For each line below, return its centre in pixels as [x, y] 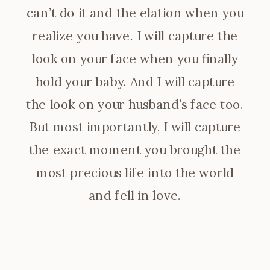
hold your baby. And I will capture [135, 81]
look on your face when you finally [135, 58]
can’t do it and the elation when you [135, 13]
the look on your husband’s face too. [135, 104]
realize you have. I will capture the [135, 36]
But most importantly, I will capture [135, 127]
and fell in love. [135, 195]
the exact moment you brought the [135, 150]
